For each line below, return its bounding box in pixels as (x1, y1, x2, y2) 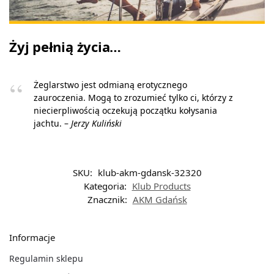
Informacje (9, 231, 55, 244)
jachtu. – (34, 117, 71, 130)
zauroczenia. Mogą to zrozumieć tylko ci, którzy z (34, 92, 233, 104)
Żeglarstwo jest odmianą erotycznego (34, 79, 187, 91)
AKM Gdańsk (132, 193, 187, 206)
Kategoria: (83, 180, 129, 193)
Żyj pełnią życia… (9, 37, 122, 56)
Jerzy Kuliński (71, 117, 122, 130)
